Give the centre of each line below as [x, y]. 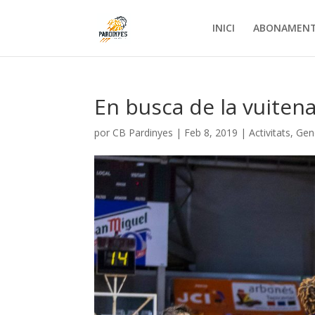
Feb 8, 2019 [211, 133]
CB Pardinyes [143, 133]
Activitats [270, 133]
